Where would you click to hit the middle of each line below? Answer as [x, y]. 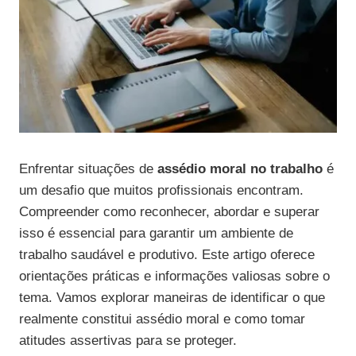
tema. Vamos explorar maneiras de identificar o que [172, 298]
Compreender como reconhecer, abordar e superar [169, 212]
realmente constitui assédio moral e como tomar [162, 319]
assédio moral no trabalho [240, 169]
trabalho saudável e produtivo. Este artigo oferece [167, 255]
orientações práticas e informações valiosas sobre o [174, 277]
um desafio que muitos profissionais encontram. [161, 191]
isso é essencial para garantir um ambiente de [156, 234]
